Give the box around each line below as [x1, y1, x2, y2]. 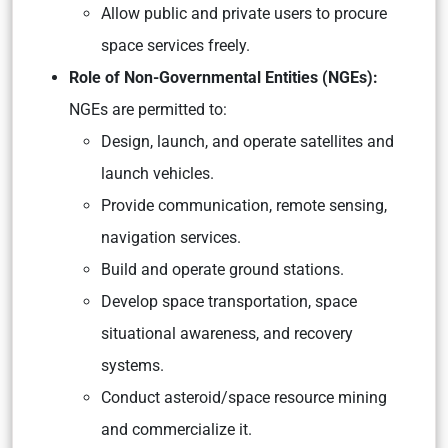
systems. [101, 356, 164, 375]
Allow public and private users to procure [101, 4, 387, 23]
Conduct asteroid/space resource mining [101, 388, 387, 407]
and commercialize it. [101, 420, 252, 439]
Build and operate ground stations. [101, 260, 344, 279]
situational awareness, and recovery [101, 324, 353, 343]
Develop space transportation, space [101, 292, 357, 311]
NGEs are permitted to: [69, 100, 227, 119]
